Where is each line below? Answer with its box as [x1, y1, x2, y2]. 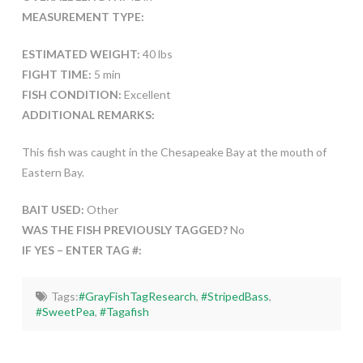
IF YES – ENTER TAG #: [21, 242, 142, 257]
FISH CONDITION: [21, 87, 122, 101]
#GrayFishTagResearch [78, 288, 196, 303]
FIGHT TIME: [21, 66, 92, 81]
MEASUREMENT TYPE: [21, 9, 144, 23]
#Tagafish [100, 304, 150, 318]
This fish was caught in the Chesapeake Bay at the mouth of [21, 144, 327, 159]
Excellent [121, 87, 171, 101]
